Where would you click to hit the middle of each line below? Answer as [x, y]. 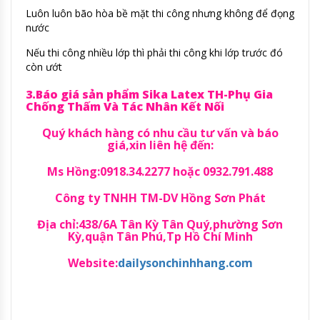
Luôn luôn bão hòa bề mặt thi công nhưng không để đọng [160, 13]
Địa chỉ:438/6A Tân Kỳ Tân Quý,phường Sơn [160, 224]
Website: [92, 262]
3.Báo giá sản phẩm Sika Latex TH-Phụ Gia [149, 94]
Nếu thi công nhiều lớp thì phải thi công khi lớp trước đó [154, 52]
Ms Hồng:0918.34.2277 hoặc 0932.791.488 [160, 171]
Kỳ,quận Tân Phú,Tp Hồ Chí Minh [160, 236]
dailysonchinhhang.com [185, 262]
